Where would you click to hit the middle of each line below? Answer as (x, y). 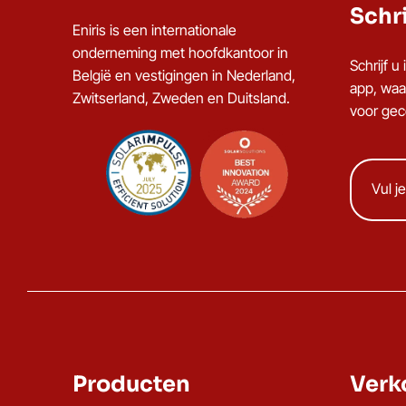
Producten (131, 384)
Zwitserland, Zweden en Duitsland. (181, 98)
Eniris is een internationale (155, 30)
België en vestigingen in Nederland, (184, 75)
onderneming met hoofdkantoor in (180, 53)
